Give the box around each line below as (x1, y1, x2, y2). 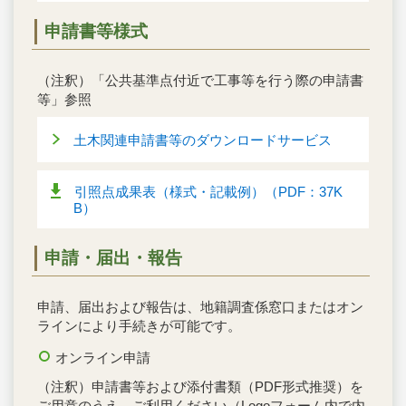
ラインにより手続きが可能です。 (37, 318, 241, 334)
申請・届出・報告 (44, 248, 182, 268)
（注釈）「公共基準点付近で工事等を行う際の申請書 (37, 72, 363, 88)
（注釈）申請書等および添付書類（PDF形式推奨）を (37, 379, 363, 395)
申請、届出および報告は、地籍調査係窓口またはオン (37, 299, 363, 315)
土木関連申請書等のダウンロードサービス (73, 131, 332, 148)
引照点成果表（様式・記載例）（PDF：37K (74, 183, 343, 199)
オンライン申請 (55, 350, 150, 366)
